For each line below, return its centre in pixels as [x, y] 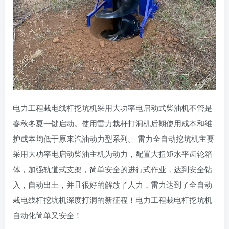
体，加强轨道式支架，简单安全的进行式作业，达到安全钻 [112, 169]
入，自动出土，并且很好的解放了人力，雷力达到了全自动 [112, 184]
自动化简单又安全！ [47, 215]
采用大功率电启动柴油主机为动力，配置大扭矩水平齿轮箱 [112, 154]
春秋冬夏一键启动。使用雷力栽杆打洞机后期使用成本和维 [112, 123]
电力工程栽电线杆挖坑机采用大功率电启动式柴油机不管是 [112, 108]
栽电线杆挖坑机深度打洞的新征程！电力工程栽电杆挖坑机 [112, 200]
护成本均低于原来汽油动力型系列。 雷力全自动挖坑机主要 [113, 138]
